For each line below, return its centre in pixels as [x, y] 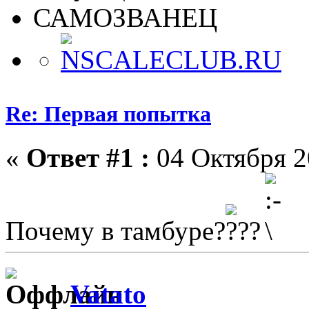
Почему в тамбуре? [116, 231]
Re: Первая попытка [108, 113]
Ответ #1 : [88, 158]
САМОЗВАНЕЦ [125, 17]
